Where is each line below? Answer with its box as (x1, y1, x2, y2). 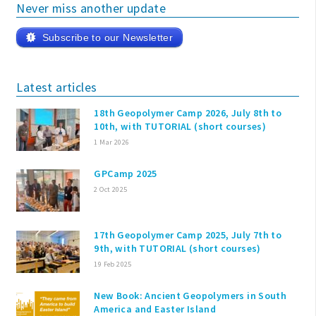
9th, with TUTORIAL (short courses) (94, 241, 261, 255)
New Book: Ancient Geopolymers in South (94, 289, 287, 303)
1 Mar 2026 (94, 138, 130, 147)
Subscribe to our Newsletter (42, 32, 174, 44)
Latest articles (16, 78, 97, 95)
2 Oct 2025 (94, 185, 128, 195)
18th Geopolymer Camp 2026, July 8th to (94, 107, 282, 120)
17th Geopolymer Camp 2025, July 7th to (94, 228, 282, 241)
